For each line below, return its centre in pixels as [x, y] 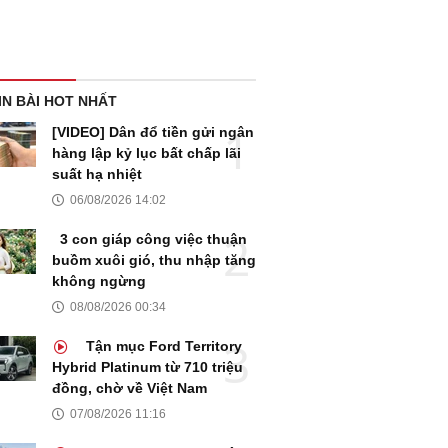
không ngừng [99, 281]
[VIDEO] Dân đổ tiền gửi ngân [153, 132]
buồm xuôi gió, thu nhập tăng [154, 260]
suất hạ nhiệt [97, 174]
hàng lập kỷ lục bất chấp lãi [146, 153]
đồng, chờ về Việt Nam [129, 388]
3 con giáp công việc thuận [153, 239]
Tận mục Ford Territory [162, 346]
